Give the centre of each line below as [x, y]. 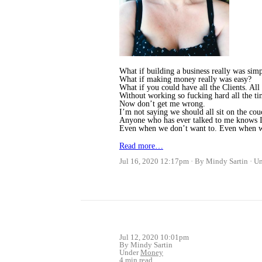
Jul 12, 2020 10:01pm [154, 237]
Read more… [141, 146]
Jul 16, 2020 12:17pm [154, 161]
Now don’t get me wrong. [162, 104]
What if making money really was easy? [185, 80]
